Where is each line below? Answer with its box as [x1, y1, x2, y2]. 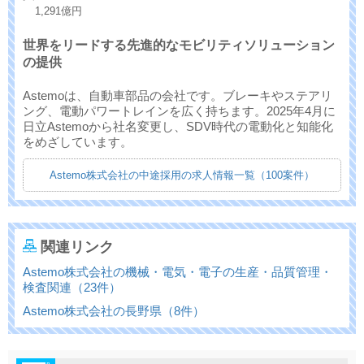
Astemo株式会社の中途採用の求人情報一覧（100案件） [50, 169, 314, 182]
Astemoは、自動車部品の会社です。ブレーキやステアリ [23, 89, 332, 103]
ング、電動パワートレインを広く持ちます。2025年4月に [23, 104, 336, 119]
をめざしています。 [23, 135, 132, 149]
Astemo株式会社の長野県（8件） [23, 304, 205, 318]
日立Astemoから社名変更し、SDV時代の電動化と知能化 [23, 119, 333, 134]
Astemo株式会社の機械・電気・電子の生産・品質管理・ [23, 265, 332, 279]
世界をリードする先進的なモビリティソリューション [23, 37, 335, 52]
